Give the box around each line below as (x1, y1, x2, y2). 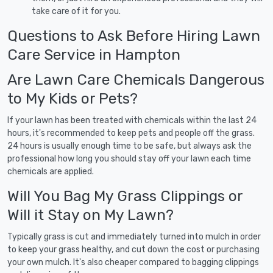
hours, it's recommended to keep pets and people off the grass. (7, 127, 255, 138)
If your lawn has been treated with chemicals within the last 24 (7, 115, 257, 126)
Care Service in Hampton (7, 45, 180, 63)
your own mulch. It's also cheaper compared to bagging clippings (7, 257, 259, 268)
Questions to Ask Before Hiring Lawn (7, 26, 260, 44)
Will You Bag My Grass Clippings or (7, 186, 243, 205)
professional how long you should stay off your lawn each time (7, 153, 251, 164)
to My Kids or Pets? (7, 89, 138, 107)
